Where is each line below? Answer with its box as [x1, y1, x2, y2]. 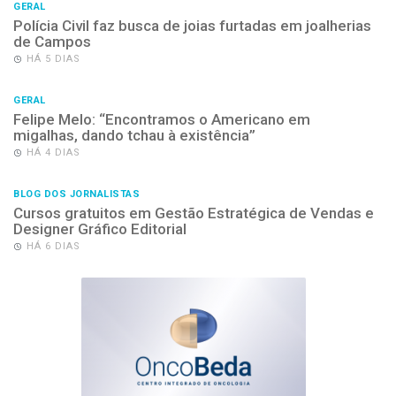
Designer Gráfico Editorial [13, 220, 187, 239]
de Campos [13, 33, 91, 51]
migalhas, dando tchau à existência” [13, 126, 255, 145]
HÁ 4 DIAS [27, 147, 80, 159]
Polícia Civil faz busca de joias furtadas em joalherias [13, 17, 371, 35]
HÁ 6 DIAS [27, 240, 80, 253]
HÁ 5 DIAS [27, 53, 80, 65]
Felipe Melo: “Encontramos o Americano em [13, 110, 310, 129]
